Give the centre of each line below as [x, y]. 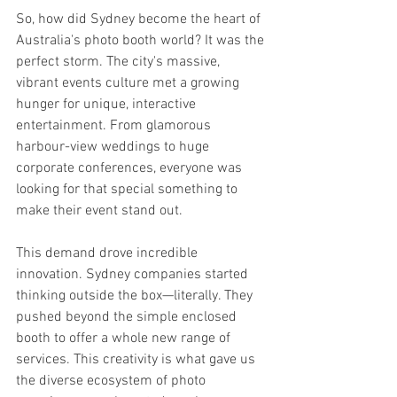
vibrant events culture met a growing [129, 83]
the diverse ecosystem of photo [113, 381]
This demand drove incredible [109, 253]
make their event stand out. [99, 210]
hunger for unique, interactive [108, 104]
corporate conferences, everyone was [131, 168]
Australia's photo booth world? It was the [142, 40]
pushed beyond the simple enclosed [128, 317]
